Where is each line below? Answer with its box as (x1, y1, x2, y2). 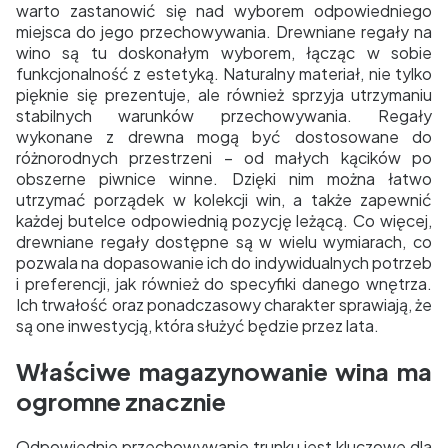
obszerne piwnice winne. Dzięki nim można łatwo (16, 168, 432, 190)
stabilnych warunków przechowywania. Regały (16, 105, 432, 127)
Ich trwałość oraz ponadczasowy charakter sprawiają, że (16, 294, 432, 316)
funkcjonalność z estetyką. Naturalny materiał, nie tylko (16, 63, 432, 85)
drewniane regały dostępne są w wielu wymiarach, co (16, 231, 432, 253)
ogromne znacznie (16, 386, 226, 417)
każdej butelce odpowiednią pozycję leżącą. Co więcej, (16, 210, 432, 232)
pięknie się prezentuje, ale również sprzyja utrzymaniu (16, 84, 432, 106)
